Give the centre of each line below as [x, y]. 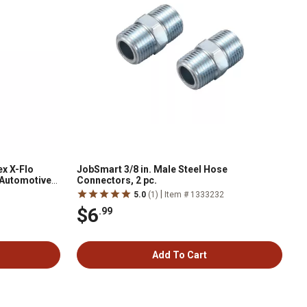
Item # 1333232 [194, 195]
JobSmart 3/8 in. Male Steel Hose [152, 169]
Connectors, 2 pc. [117, 180]
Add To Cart [180, 255]
